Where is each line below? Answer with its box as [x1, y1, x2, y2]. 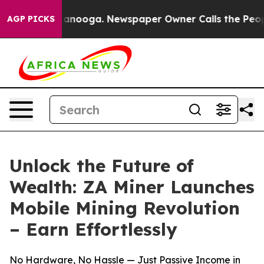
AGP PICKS [7, 14, 55, 24]
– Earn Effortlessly [9, 218, 177, 240]
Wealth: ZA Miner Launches [9, 176, 255, 198]
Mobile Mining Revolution [9, 197, 240, 219]
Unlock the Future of [9, 154, 194, 177]
